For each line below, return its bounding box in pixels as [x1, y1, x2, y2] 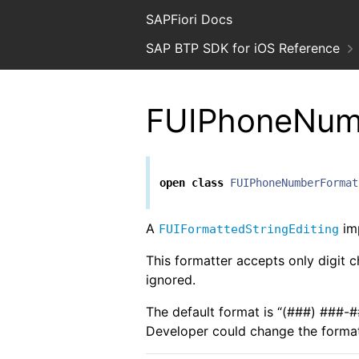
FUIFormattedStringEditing [159, 222, 339, 237]
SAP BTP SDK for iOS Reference [146, 40, 340, 56]
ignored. [146, 272, 196, 288]
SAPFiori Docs [146, 11, 232, 27]
